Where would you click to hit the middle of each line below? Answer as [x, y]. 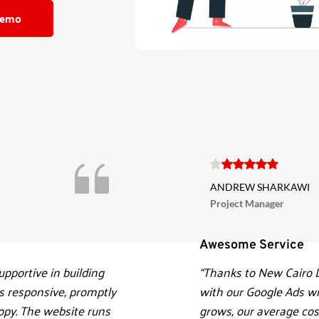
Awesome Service [253, 245]
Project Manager [247, 203]
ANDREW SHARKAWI [260, 187]
